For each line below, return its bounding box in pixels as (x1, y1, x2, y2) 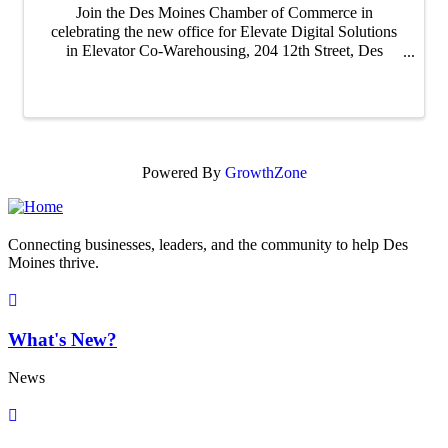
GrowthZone (224, 163, 307, 181)
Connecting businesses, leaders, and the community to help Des (8, 235, 408, 253)
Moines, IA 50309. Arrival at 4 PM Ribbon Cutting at (55, 61, 393, 79)
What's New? (8, 328, 117, 350)
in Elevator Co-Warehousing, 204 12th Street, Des (65, 42, 383, 60)
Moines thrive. (8, 253, 99, 271)
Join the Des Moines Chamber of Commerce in (75, 4, 373, 22)
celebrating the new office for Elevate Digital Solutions (51, 23, 397, 41)
